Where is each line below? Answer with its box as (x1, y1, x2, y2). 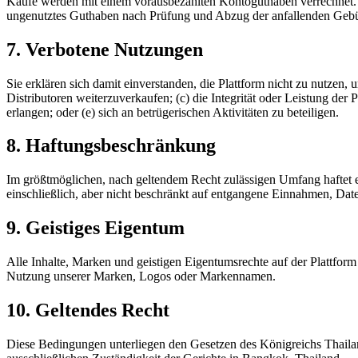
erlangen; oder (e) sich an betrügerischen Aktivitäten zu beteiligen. (6, 105, 339, 119)
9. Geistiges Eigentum (6, 217, 185, 239)
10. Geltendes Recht (6, 300, 169, 321)
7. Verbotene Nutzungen (6, 38, 203, 60)
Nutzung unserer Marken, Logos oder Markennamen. (6, 269, 276, 284)
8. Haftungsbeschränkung (6, 135, 216, 157)
